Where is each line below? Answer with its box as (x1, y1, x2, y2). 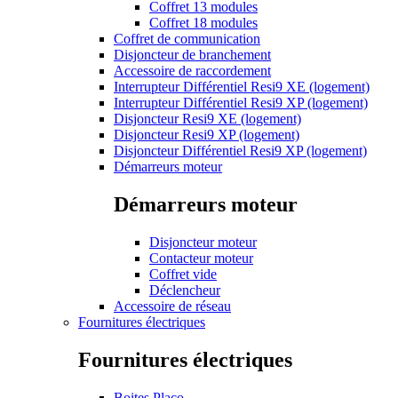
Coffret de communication (114, 30, 260, 46)
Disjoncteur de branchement (114, 46, 271, 62)
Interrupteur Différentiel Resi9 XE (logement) (114, 78, 370, 94)
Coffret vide (149, 266, 217, 282)
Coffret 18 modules (149, 14, 258, 30)
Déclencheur (149, 282, 220, 298)
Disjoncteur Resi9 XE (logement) (114, 110, 301, 126)
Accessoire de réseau (114, 298, 231, 314)
